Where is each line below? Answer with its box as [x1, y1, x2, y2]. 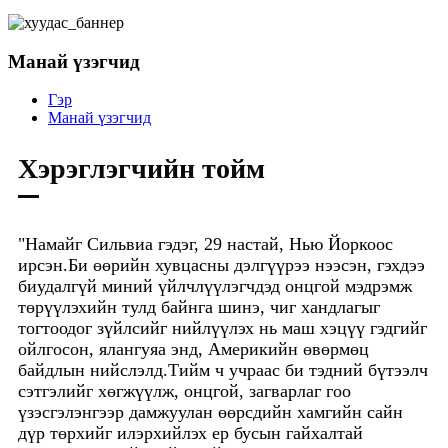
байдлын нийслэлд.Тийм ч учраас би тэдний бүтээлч [18, 360, 428, 381]
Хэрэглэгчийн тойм [18, 153, 265, 185]
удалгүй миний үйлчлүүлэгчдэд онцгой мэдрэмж [37, 276, 412, 297]
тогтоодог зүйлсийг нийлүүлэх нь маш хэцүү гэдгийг [18, 318, 427, 339]
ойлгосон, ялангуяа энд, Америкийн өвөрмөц [18, 339, 369, 360]
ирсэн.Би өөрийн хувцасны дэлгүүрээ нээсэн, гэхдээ [18, 255, 425, 276]
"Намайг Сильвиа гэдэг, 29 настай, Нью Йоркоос [18, 234, 393, 255]
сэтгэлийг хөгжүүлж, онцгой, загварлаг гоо [18, 381, 351, 402]
